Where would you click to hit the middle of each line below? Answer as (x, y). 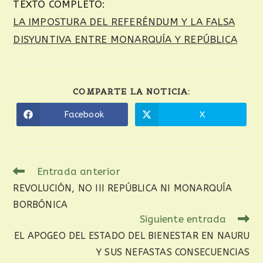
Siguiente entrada (183, 219)
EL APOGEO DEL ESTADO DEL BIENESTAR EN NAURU (132, 236)
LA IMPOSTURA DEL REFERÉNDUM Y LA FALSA (124, 22)
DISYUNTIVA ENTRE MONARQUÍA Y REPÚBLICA (125, 39)
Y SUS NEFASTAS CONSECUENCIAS (173, 252)
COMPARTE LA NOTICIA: (131, 92)
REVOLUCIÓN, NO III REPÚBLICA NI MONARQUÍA (123, 188)
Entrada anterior (78, 171)
